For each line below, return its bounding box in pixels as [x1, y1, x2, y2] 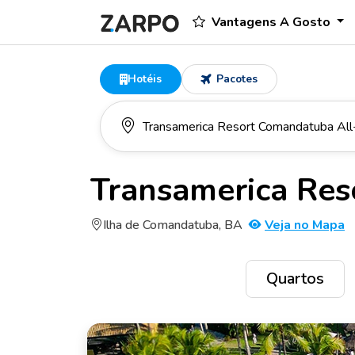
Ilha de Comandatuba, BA [103, 216, 242, 234]
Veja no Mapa [265, 216, 345, 234]
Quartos [266, 268, 324, 289]
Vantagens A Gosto [211, 13, 334, 31]
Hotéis [127, 71, 162, 86]
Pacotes [212, 71, 258, 86]
